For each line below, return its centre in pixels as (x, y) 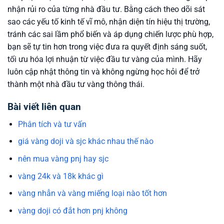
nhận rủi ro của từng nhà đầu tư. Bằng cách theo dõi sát (106, 9)
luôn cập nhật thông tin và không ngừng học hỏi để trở (103, 72)
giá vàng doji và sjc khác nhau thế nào (85, 141)
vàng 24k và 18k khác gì (60, 176)
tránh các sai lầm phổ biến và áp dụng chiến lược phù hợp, (110, 34)
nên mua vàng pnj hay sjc (63, 158)
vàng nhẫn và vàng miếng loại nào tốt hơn (92, 193)
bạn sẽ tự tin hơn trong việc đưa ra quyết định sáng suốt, (107, 47)
